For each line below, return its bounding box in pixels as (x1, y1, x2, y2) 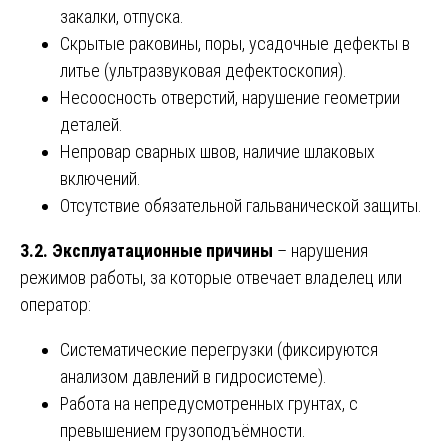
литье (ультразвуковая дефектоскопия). (60, 60, 347, 82)
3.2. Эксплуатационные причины (20, 240, 273, 262)
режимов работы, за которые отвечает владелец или (20, 267, 402, 289)
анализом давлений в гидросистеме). (60, 366, 327, 388)
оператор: (20, 294, 91, 316)
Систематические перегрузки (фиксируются (60, 339, 378, 361)
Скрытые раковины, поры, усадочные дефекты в (60, 33, 410, 55)
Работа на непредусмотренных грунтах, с (60, 393, 358, 415)
